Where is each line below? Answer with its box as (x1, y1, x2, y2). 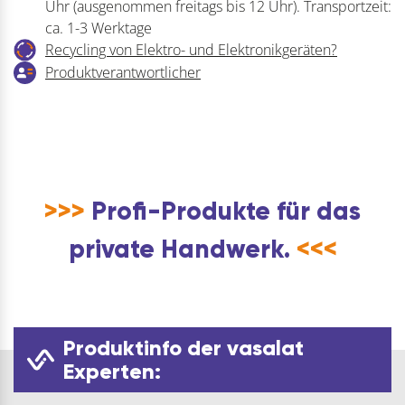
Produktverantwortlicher (45, 61, 201, 82)
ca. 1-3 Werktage (45, 17, 152, 38)
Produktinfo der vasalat (63, 334, 304, 361)
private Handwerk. (68, 232, 297, 265)
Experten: (63, 357, 161, 384)
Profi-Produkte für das (85, 194, 361, 227)
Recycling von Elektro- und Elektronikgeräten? (45, 39, 337, 60)
